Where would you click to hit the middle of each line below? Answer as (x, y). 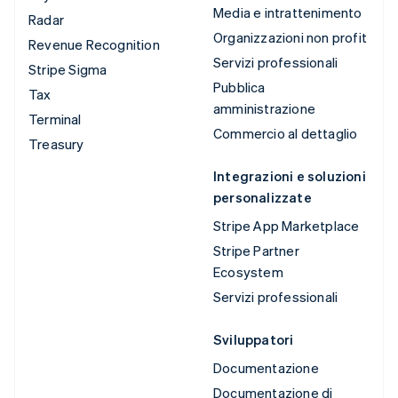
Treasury (56, 143)
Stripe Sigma (68, 69)
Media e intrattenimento (288, 12)
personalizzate (263, 197)
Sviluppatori (254, 339)
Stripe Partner (256, 250)
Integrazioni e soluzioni (290, 175)
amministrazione (264, 108)
